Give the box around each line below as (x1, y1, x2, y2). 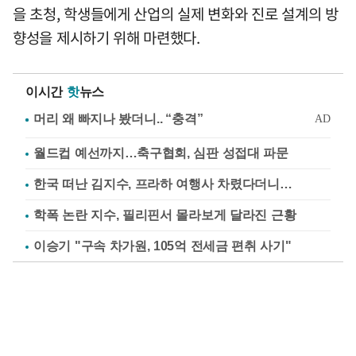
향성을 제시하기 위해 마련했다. (13, 26, 200, 49)
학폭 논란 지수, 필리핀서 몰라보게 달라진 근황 (33, 208, 296, 222)
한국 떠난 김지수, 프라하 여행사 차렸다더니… (33, 177, 292, 192)
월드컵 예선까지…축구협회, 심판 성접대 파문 (33, 146, 288, 161)
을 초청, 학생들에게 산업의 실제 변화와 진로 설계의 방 (13, 2, 339, 25)
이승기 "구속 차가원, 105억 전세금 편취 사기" (33, 239, 292, 253)
